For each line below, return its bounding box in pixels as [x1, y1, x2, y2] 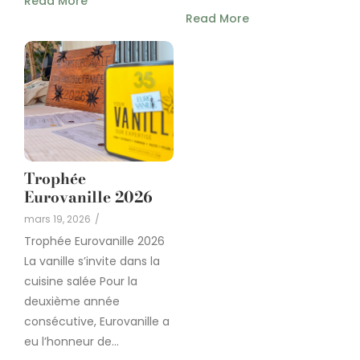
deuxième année [24, 293, 120, 310]
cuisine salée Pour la [24, 273, 137, 290]
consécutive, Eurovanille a [24, 313, 170, 330]
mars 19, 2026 [24, 212, 91, 227]
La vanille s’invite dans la [24, 253, 160, 270]
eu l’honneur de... [24, 333, 119, 350]
